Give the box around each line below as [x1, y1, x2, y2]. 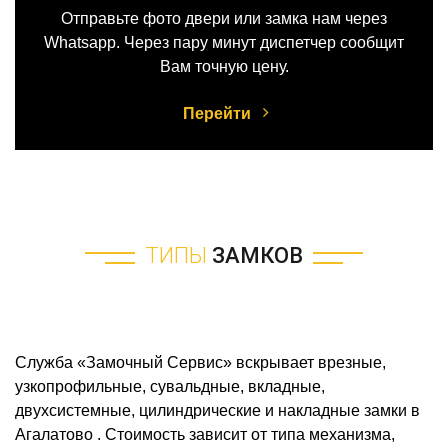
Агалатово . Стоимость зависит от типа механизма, [15, 425, 395, 443]
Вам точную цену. [159, 57, 289, 75]
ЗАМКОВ [212, 242, 303, 268]
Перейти [182, 104, 255, 122]
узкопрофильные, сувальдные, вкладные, [15, 377, 325, 395]
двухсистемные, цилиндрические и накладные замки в [15, 401, 420, 419]
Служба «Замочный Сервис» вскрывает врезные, [15, 353, 386, 371]
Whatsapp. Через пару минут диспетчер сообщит [44, 33, 404, 51]
